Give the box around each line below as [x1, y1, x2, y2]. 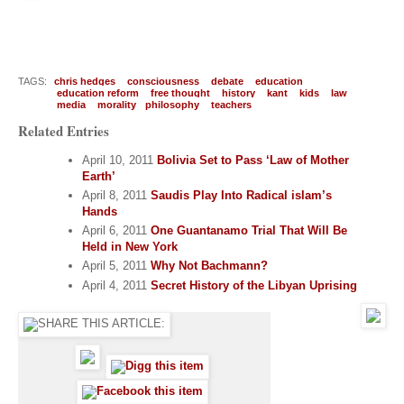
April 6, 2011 [81, 224, 151, 237]
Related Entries [18, 120, 109, 141]
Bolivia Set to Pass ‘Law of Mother [156, 152, 349, 167]
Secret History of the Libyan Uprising [150, 278, 357, 292]
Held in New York [81, 240, 178, 253]
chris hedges [54, 75, 115, 87]
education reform [57, 87, 139, 98]
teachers [211, 98, 252, 110]
